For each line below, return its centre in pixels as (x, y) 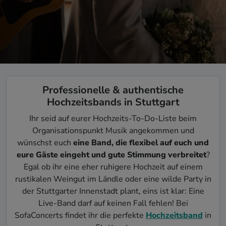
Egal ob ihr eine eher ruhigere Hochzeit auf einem (113, 167)
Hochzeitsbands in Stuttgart (113, 102)
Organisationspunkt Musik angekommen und (113, 131)
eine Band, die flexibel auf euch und (141, 143)
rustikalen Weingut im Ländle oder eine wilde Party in (113, 179)
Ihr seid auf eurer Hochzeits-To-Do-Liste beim (113, 119)
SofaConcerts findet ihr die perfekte (80, 215)
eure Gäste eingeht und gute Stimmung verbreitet (111, 155)
